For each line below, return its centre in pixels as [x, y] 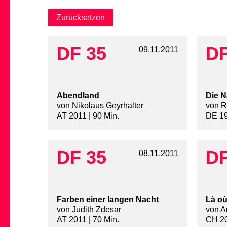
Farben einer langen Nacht [108, 200]
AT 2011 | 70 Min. [88, 220]
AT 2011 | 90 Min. [88, 116]
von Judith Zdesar [89, 210]
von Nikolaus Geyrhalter [100, 106]
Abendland [78, 96]
